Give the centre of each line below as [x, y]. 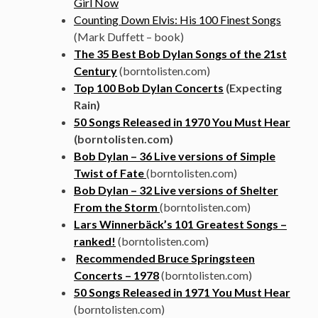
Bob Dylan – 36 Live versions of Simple [175, 156]
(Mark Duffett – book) [129, 37]
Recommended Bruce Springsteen [165, 258]
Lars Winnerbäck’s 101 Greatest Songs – [180, 224]
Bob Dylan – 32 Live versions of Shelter [176, 190]
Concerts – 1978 [116, 275]
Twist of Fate [110, 173]
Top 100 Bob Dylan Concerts [149, 88]
